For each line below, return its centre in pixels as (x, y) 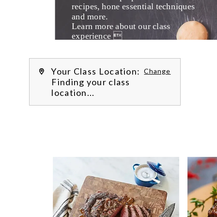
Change (157, 71)
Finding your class (91, 82)
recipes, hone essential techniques (134, 6)
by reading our (100, 46)
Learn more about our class (121, 26)
